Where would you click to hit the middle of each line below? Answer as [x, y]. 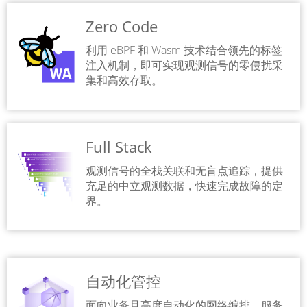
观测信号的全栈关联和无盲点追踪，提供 [184, 171]
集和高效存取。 [124, 80]
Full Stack [119, 147]
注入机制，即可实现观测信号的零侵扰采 [184, 65]
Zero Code [122, 26]
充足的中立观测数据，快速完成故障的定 [184, 186]
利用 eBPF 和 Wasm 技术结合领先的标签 [184, 50]
